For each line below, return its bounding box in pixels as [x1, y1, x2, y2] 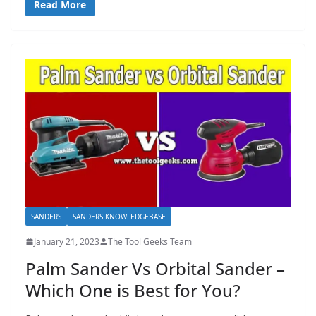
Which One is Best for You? [25, 279, 241, 303]
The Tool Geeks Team [108, 236, 192, 248]
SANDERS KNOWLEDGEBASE [73, 212, 166, 222]
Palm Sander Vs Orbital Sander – [25, 257, 285, 281]
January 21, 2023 [34, 236, 99, 248]
